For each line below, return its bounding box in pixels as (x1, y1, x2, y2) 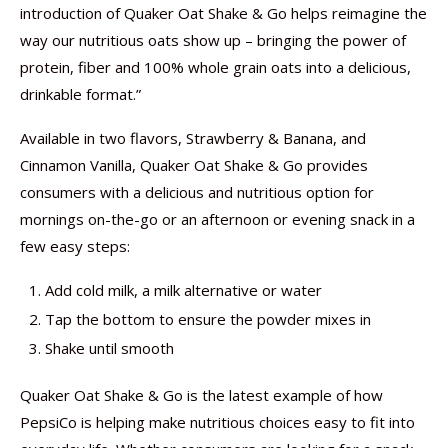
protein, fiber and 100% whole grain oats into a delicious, (20, 57, 411, 77)
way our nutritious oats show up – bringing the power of (20, 30, 406, 50)
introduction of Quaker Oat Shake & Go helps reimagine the (20, 3, 427, 23)
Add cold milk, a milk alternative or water (45, 280, 322, 300)
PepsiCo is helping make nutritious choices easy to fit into (20, 412, 415, 432)
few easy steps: (20, 236, 130, 256)
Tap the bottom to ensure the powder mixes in (45, 309, 371, 329)
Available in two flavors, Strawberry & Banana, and (20, 128, 366, 148)
